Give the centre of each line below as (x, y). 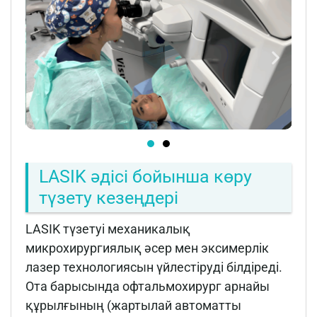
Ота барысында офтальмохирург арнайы (148, 286)
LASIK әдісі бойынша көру (145, 176)
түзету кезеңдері (109, 197)
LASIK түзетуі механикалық (108, 229)
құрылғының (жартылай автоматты (133, 305)
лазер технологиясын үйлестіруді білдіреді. (154, 267)
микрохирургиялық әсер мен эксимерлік (147, 248)
